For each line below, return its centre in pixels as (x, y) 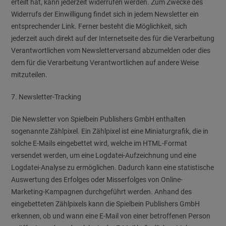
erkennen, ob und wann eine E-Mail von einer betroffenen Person (111, 216)
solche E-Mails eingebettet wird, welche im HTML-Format (99, 143)
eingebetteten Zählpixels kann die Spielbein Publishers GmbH (106, 204)
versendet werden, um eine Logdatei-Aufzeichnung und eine (104, 155)
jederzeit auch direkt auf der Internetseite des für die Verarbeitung (113, 38)
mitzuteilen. (30, 75)
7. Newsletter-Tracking (46, 97)
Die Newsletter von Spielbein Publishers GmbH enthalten (99, 119)
